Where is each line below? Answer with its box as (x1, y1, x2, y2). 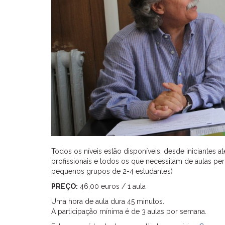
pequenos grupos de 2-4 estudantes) (51, 167, 173, 175)
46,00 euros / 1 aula (78, 182, 146, 190)
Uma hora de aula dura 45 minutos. (51, 197, 164, 205)
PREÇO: (51, 182, 78, 190)
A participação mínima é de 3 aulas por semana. (51, 207, 206, 215)
